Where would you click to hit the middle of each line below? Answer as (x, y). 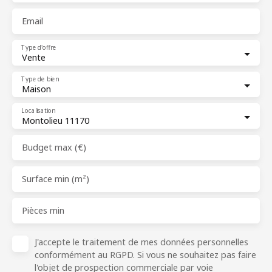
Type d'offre (39, 47)
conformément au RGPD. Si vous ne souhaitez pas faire (145, 255)
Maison (36, 89)
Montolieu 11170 (56, 121)
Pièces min (43, 211)
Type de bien (40, 79)
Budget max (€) (54, 148)
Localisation (38, 110)
